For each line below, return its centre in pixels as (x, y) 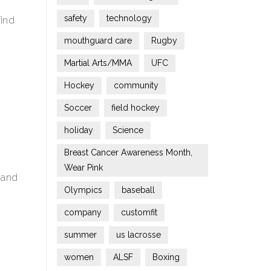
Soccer (78, 108)
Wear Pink (83, 168)
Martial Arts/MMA (98, 63)
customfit (139, 212)
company (83, 212)
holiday (78, 130)
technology (129, 18)
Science (128, 130)
